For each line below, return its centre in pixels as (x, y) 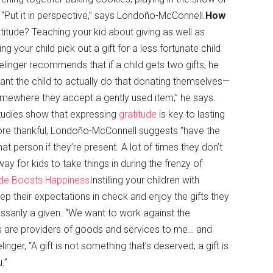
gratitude (138, 114)
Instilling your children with (144, 180)
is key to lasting (191, 114)
